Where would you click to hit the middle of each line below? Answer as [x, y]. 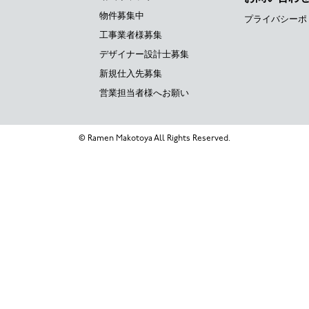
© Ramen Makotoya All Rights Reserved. [154, 139]
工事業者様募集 [131, 35]
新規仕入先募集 [131, 73]
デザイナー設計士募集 [144, 54]
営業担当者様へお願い [144, 93]
